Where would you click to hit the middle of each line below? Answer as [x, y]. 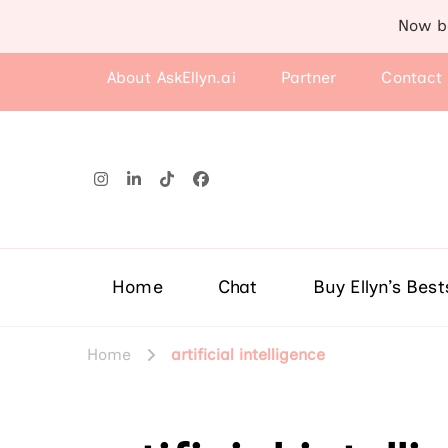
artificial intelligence [247, 355]
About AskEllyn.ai [171, 77]
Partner [308, 77]
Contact [412, 77]
